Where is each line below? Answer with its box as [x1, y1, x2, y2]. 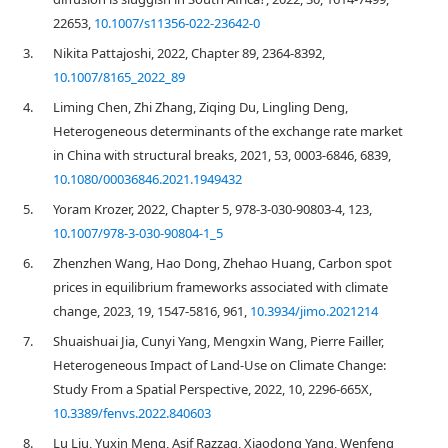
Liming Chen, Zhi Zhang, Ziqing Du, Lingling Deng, [53, 98, 348, 116]
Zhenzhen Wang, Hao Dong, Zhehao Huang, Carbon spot [53, 254, 392, 272]
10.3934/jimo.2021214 [250, 302, 378, 320]
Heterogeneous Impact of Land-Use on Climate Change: [53, 356, 386, 374]
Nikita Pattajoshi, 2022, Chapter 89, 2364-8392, [53, 44, 325, 62]
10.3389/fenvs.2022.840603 [53, 404, 211, 422]
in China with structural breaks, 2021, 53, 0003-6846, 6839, [53, 146, 391, 164]
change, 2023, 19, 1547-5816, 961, [53, 302, 250, 320]
